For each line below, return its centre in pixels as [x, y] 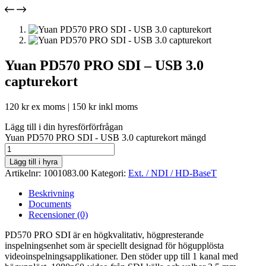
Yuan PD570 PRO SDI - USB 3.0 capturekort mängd [105, 137]
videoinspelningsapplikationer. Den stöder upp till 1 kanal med [121, 256]
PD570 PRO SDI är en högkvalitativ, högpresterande [104, 235]
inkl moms [117, 106]
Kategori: [110, 173]
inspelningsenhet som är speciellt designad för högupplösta [114, 245]
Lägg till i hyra [34, 161]
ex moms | [50, 106]
